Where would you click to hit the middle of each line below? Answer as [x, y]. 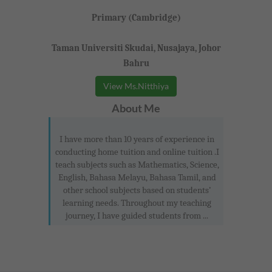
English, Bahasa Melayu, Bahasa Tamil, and [137, 177]
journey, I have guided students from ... [137, 215]
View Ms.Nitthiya [136, 86]
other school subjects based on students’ [137, 190]
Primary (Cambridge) [136, 17]
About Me [136, 108]
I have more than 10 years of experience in [137, 139]
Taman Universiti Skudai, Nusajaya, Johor [136, 48]
